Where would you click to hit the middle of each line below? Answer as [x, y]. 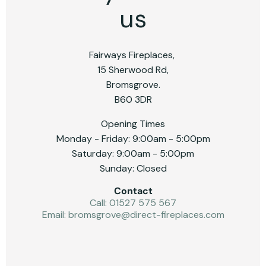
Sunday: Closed [133, 168]
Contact [133, 191]
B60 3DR [133, 99]
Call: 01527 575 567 [133, 202]
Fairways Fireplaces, [133, 55]
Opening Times [133, 123]
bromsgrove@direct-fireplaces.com [146, 214]
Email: [55, 214]
